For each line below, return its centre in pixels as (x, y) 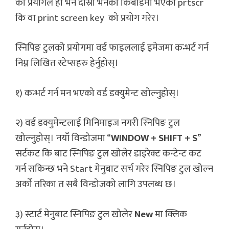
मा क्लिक (171, 214)
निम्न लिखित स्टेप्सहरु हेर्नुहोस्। (67, 63)
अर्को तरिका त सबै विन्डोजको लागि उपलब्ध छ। (96, 185)
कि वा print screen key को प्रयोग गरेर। (88, 18)
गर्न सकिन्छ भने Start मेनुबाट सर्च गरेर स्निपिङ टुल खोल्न (114, 169)
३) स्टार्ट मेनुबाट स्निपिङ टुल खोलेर (75, 214)
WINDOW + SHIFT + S (154, 139)
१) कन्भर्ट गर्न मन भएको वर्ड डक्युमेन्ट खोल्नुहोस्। (97, 93)
